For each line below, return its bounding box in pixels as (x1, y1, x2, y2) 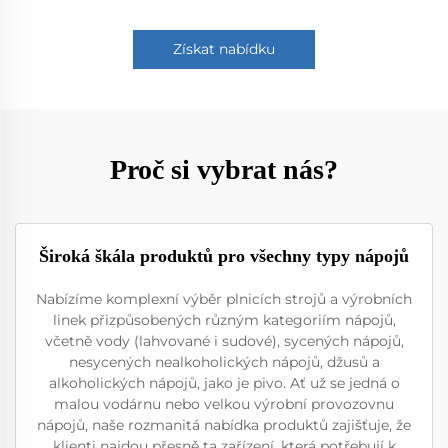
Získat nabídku (173, 39, 275, 58)
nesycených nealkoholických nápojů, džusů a (68, 352, 380, 371)
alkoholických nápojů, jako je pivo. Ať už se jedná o (48, 373, 400, 392)
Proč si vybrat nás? (110, 153, 338, 185)
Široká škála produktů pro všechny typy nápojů (39, 245, 409, 266)
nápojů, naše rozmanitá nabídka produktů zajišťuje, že (37, 415, 411, 434)
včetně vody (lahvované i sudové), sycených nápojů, (44, 331, 404, 350)
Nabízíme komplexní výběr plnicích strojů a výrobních (36, 289, 412, 308)
